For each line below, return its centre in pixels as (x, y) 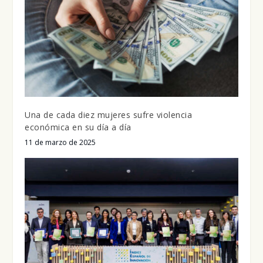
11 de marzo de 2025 (60, 143)
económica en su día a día (78, 127)
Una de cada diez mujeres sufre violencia (109, 115)
